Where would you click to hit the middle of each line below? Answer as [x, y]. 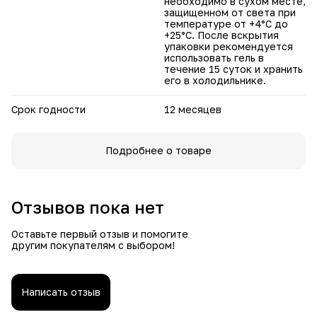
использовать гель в [214, 57]
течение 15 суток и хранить [234, 69]
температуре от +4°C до [226, 23]
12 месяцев [193, 109]
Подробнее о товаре [158, 150]
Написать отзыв [61, 292]
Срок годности [48, 109]
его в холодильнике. [215, 80]
